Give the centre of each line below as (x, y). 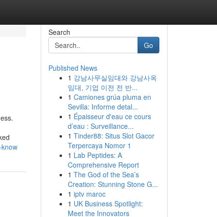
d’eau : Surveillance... (101, 126)
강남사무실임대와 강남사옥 (115, 77)
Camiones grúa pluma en (112, 97)
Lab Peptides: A (98, 155)
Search (59, 32)
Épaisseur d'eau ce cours (112, 116)
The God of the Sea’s (106, 174)
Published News (73, 68)
